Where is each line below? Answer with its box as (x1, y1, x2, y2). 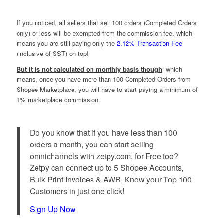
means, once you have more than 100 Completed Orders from (16, 74, 191, 84)
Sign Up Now (29, 203, 76, 215)
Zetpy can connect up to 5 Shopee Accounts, (29, 162, 183, 173)
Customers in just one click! (29, 185, 124, 197)
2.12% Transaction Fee (116, 38, 182, 48)
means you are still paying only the (16, 38, 117, 48)
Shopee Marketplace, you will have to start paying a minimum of (16, 84, 198, 94)
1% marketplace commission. (16, 94, 100, 104)
